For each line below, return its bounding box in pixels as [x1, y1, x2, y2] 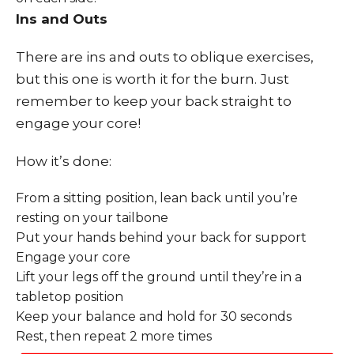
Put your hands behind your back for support [16, 230, 307, 246]
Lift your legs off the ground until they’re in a [16, 269, 302, 285]
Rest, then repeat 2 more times [16, 329, 212, 345]
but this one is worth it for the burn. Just [16, 71, 289, 88]
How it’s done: [16, 153, 111, 170]
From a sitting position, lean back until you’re [16, 190, 298, 206]
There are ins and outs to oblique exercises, [16, 49, 314, 66]
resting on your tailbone [16, 210, 168, 226]
